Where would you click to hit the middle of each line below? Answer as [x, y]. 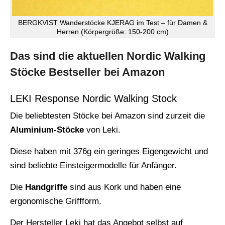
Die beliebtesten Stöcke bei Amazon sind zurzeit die [107, 116]
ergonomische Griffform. [56, 201]
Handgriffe [46, 187]
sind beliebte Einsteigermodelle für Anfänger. [93, 166]
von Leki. [102, 130]
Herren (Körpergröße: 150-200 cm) [113, 32]
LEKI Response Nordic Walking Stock [93, 99]
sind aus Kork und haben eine [124, 187]
